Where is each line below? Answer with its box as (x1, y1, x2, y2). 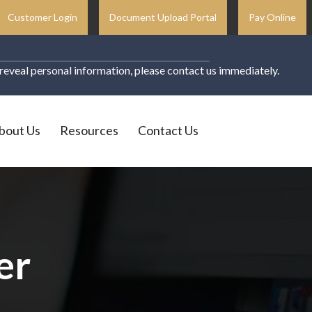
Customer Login (8, 11, 77, 23)
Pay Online (249, 11, 296, 23)
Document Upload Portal (109, 11, 217, 23)
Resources (59, 123, 118, 138)
